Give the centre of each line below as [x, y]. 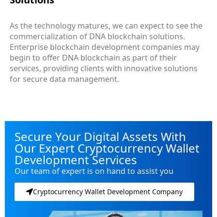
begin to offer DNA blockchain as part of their [93, 57]
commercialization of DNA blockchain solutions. [97, 36]
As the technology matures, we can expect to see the [106, 25]
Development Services [76, 159]
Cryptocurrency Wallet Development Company [108, 191]
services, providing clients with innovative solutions [104, 68]
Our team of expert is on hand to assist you [94, 171]
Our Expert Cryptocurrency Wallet [107, 148]
